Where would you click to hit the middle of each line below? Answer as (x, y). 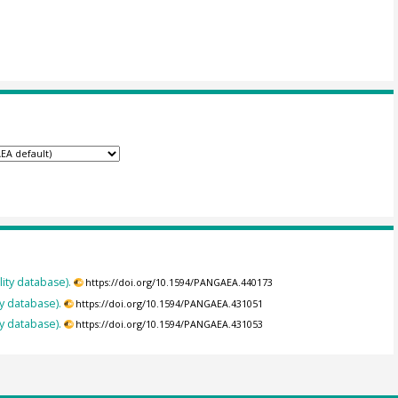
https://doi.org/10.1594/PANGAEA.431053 (170, 324)
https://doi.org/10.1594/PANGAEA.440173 (179, 283)
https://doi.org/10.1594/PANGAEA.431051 (170, 303)
